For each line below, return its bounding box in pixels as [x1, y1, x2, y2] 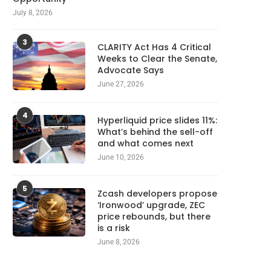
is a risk [97, 222, 130, 235]
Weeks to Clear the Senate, [97, 53, 217, 65]
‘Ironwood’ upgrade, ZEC [97, 199, 205, 212]
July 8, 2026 [13, 8, 53, 18]
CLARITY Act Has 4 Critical [97, 41, 211, 54]
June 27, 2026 [97, 80, 144, 89]
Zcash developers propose [97, 188, 217, 200]
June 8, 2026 [97, 238, 140, 247]
